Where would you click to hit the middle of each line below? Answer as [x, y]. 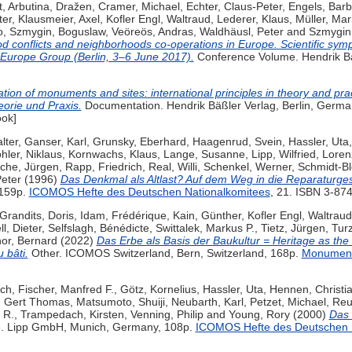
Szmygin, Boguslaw [57, 32]
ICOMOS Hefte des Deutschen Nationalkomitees [149, 192]
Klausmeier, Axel [59, 19]
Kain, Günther [207, 216]
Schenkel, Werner [247, 167]
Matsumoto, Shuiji [120, 302]
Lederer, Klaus [253, 19]
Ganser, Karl [55, 142]
